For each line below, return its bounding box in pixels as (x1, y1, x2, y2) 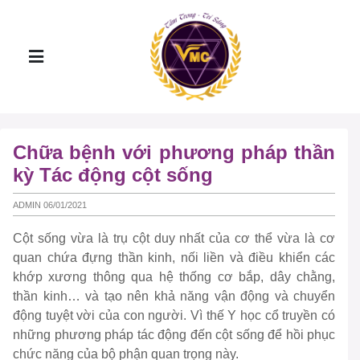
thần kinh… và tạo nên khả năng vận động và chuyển (13, 289, 335, 304)
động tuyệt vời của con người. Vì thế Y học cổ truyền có (13, 309, 335, 323)
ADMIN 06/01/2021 (13, 199, 87, 210)
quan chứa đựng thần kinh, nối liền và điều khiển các (13, 251, 335, 265)
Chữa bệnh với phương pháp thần (13, 141, 335, 163)
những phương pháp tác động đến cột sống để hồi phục (13, 328, 335, 342)
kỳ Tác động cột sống (13, 164, 213, 186)
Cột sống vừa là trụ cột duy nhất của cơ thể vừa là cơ (13, 231, 335, 246)
